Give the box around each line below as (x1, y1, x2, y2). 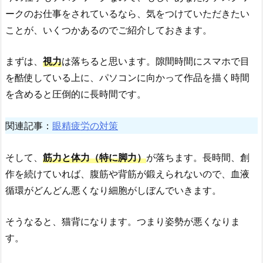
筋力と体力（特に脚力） (43, 151, 146, 163)
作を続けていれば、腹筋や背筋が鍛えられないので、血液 (5, 167, 249, 180)
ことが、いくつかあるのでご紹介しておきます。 (5, 23, 212, 36)
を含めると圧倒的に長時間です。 (5, 88, 146, 100)
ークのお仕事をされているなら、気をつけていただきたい (5, 7, 249, 19)
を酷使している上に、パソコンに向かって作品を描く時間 (5, 72, 249, 84)
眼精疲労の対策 (52, 119, 118, 131)
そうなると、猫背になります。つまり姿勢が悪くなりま (5, 215, 240, 228)
